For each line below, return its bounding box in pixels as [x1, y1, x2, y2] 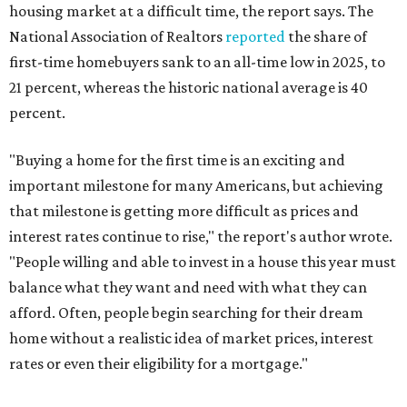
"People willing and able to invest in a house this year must [9, 253, 396, 272]
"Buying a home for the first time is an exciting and [9, 151, 345, 170]
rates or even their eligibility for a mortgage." [9, 354, 308, 373]
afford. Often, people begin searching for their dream [9, 303, 363, 323]
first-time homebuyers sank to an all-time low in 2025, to [9, 53, 385, 72]
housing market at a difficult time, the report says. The [9, 2, 373, 21]
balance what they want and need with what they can [9, 278, 367, 297]
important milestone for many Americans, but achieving [9, 176, 383, 195]
